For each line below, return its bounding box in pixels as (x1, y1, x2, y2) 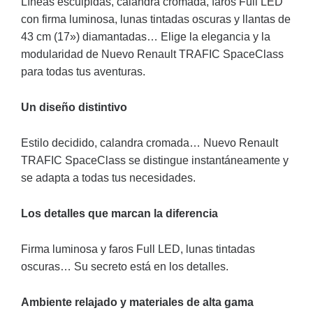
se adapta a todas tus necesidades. (21, 172, 196, 184)
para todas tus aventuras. (21, 66, 145, 78)
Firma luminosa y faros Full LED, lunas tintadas (21, 243, 255, 255)
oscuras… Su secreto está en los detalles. (21, 261, 228, 272)
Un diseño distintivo (21, 101, 127, 113)
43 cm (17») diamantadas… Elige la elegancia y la (21, 31, 270, 43)
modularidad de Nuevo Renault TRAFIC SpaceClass (21, 48, 284, 60)
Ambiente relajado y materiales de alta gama (21, 296, 254, 308)
